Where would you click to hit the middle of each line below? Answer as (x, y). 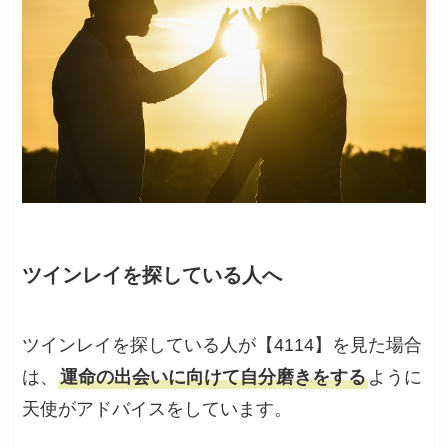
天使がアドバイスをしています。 (157, 408)
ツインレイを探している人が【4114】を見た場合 (222, 344)
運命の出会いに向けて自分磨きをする (213, 376)
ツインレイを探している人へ (152, 275)
